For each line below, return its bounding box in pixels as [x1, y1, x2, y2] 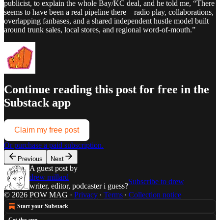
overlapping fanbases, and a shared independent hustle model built [4, 16, 209, 25]
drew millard [29, 173, 69, 182]
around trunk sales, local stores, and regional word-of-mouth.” [4, 25, 195, 34]
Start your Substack [17, 203, 68, 210]
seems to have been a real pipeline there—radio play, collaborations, [4, 7, 214, 16]
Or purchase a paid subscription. [4, 141, 104, 150]
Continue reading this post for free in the [4, 83, 209, 96]
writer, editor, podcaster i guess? [29, 182, 128, 191]
